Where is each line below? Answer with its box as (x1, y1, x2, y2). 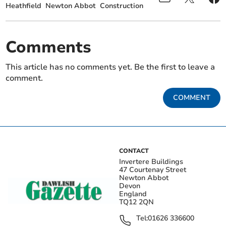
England (119, 189, 147, 199)
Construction (100, 1, 144, 11)
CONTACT (119, 147, 149, 155)
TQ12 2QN (119, 197, 154, 207)
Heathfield (6, 1, 42, 11)
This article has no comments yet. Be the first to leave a (6, 62, 215, 73)
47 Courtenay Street (119, 165, 186, 175)
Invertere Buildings (119, 157, 183, 167)
